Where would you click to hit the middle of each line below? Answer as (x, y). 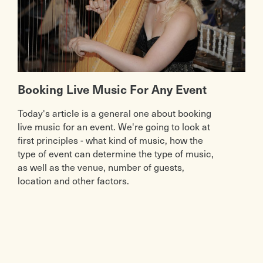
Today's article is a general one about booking (114, 113)
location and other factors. (73, 181)
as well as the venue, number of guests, (101, 167)
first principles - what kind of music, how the (110, 140)
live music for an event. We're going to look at (114, 127)
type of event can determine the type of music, (116, 154)
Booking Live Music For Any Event (112, 90)
